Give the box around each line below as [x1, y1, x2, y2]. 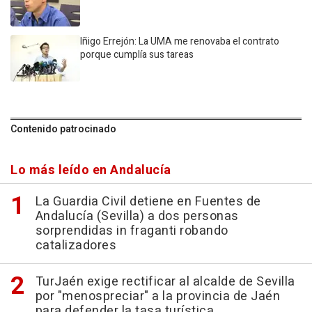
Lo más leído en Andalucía [10, 160, 171, 180]
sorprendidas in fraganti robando [35, 221, 228, 240]
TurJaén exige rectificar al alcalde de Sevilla [35, 272, 295, 291]
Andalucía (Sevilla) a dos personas [35, 206, 239, 226]
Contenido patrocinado [10, 121, 116, 136]
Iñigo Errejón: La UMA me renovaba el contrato [80, 33, 279, 49]
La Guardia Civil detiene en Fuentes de [35, 192, 261, 211]
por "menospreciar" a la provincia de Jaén [35, 286, 280, 306]
